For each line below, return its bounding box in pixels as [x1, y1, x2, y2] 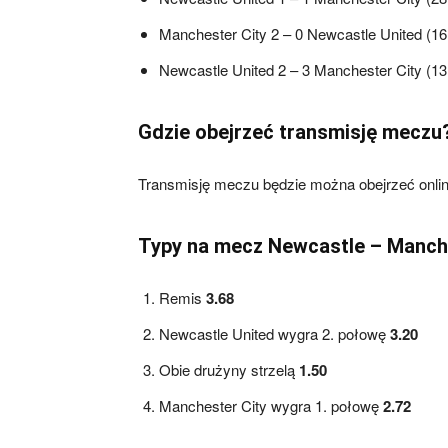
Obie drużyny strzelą [159, 359, 299, 380]
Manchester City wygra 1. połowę [159, 395, 383, 416]
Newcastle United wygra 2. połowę [159, 323, 390, 344]
